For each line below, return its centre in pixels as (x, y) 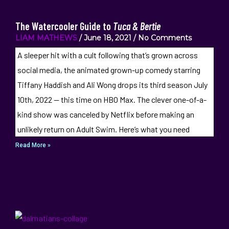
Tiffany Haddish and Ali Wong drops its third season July (112, 85)
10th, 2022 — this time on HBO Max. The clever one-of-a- (112, 99)
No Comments (164, 38)
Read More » (33, 145)
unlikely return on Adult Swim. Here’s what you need (103, 129)
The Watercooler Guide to (64, 26)
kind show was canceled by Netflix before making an (106, 114)
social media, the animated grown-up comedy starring (109, 70)
